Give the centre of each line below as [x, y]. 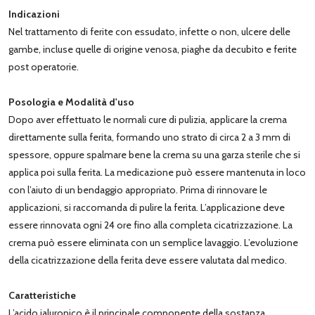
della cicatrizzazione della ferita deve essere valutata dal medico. [148, 260]
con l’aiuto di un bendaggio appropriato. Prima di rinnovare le [138, 189]
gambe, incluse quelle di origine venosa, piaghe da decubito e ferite [153, 49]
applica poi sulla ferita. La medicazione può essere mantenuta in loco [157, 172]
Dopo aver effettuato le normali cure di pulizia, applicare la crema [148, 119]
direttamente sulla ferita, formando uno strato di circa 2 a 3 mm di [149, 137]
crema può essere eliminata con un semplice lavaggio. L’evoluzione [153, 242]
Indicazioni [34, 14]
